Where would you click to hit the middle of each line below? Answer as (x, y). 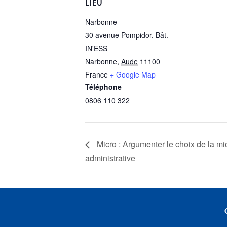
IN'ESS (96, 48)
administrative (110, 158)
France (97, 74)
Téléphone (103, 86)
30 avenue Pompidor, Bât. (127, 35)
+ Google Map (133, 74)
